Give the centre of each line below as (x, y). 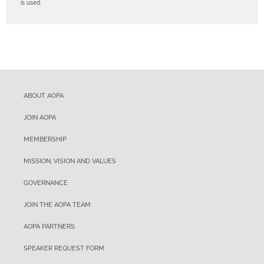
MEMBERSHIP (45, 139)
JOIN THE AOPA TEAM (57, 204)
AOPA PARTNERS (49, 226)
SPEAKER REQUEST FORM (64, 248)
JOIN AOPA (40, 117)
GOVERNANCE (46, 183)
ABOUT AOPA (44, 95)
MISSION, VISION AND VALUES (70, 161)
